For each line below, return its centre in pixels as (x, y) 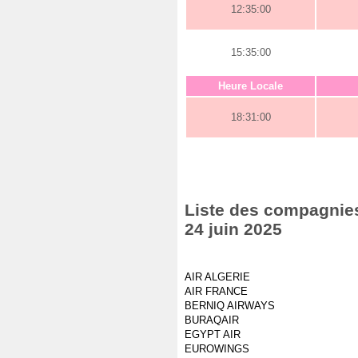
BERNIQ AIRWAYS (230, 306)
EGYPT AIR (213, 334)
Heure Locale (251, 86)
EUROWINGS (217, 349)
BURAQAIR (212, 320)
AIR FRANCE (216, 291)
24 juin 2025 (233, 229)
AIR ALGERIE (217, 277)
